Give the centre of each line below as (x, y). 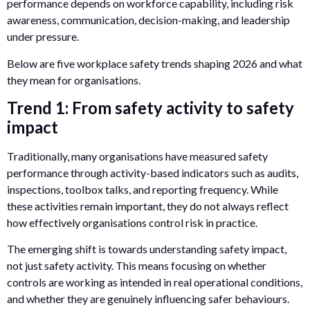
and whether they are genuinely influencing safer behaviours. (148, 299)
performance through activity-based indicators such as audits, (153, 172)
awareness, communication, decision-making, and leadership (148, 20)
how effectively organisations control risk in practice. (132, 222)
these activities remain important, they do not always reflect (148, 206)
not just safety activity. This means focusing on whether (137, 266)
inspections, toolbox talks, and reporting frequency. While (143, 189)
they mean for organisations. (74, 80)
